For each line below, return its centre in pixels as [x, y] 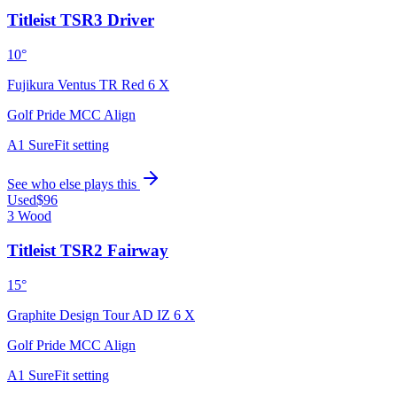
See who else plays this [74, 184]
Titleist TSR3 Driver [81, 20]
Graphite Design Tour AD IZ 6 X [101, 315]
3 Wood [29, 216]
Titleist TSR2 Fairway [88, 250]
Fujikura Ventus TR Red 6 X [88, 85]
